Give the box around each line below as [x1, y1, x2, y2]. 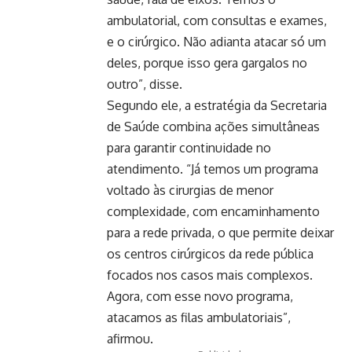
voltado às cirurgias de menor [107, 182, 273, 198]
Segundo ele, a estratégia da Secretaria [107, 97, 327, 113]
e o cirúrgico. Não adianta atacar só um [107, 34, 326, 49]
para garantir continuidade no [107, 140, 271, 156]
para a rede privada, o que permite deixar [107, 225, 334, 240]
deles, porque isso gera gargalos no [107, 55, 307, 71]
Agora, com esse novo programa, [107, 288, 293, 304]
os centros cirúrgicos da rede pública [107, 246, 313, 262]
